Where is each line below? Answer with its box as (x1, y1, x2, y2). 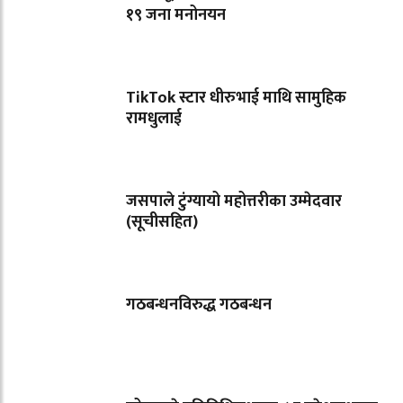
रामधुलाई (126, 105, 182, 133)
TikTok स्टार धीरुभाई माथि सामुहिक (126, 85, 346, 112)
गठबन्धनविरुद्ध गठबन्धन (126, 291, 272, 319)
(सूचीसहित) (126, 209, 198, 237)
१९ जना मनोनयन (126, 2, 226, 30)
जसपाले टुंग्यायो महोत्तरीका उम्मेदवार (126, 188, 342, 216)
